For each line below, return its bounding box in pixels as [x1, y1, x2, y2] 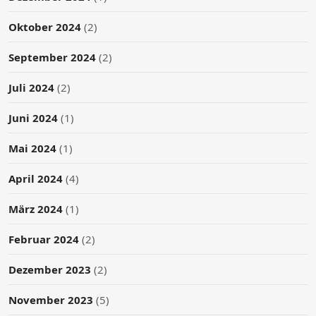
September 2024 [8, 49, 96, 64]
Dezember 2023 [8, 262, 91, 276]
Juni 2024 [8, 110, 58, 125]
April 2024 [8, 171, 63, 186]
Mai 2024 [8, 140, 56, 155]
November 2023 [8, 292, 93, 307]
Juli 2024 [8, 80, 54, 95]
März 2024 [8, 201, 63, 216]
